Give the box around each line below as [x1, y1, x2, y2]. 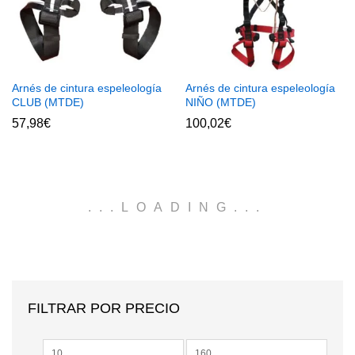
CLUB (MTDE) [12, 95, 84, 109]
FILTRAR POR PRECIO [28, 300, 180, 316]
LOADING [121, 200, 234, 214]
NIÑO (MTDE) [185, 95, 256, 109]
